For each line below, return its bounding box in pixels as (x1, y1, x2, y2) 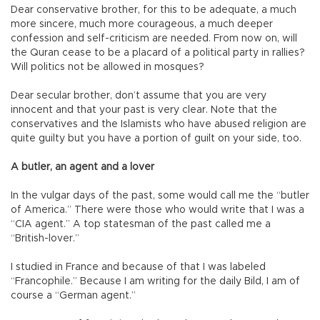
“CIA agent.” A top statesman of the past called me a (11, 219, 271, 230)
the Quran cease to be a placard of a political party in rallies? (11, 48, 305, 59)
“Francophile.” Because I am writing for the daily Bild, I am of (11, 276, 300, 287)
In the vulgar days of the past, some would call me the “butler (11, 191, 309, 201)
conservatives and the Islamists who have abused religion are (11, 119, 306, 130)
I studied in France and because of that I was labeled (11, 262, 266, 273)
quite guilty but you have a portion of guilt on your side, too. (11, 134, 301, 144)
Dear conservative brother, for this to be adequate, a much (11, 5, 296, 16)
